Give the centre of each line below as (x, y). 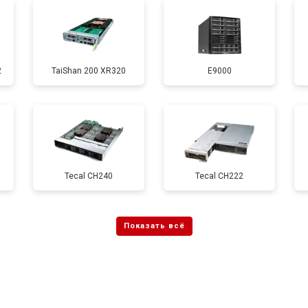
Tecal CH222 (219, 176)
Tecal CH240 (89, 176)
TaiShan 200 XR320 (89, 70)
